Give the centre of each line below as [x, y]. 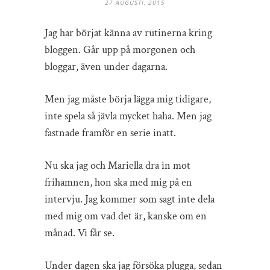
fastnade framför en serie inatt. [110, 133]
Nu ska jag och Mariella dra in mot [118, 165]
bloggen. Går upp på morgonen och [120, 49]
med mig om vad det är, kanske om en [126, 216]
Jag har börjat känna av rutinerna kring [128, 33]
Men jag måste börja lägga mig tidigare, [128, 99]
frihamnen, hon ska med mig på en [118, 182]
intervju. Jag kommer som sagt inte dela [130, 199]
